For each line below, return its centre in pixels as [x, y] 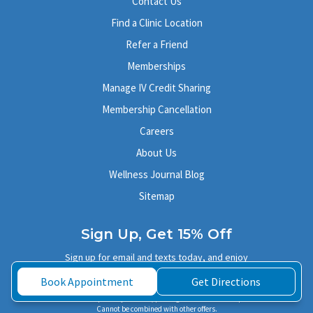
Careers [156, 147]
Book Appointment [87, 282]
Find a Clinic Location [156, 38]
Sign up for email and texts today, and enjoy [156, 273]
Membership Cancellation [156, 125]
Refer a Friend [156, 60]
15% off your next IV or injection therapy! [156, 286]
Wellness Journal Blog [156, 190]
